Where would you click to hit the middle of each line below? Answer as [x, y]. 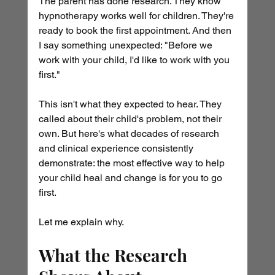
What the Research [115, 255]
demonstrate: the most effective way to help [133, 163]
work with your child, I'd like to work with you [135, 60]
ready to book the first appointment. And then [136, 31]
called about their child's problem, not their [131, 119]
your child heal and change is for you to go [131, 178]
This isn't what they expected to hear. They [131, 104]
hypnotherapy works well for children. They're [137, 16]
